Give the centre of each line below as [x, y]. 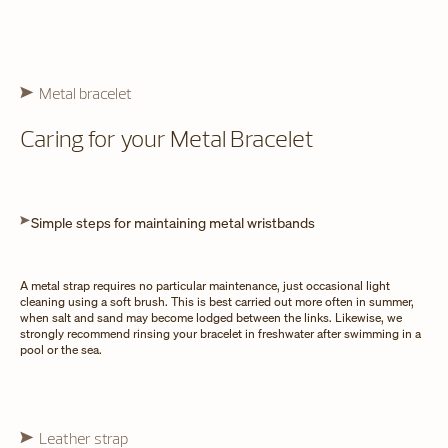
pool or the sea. [61, 349]
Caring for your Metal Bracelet [167, 137]
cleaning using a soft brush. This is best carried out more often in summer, [217, 301]
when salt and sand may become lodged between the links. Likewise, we [211, 317]
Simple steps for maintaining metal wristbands [173, 222]
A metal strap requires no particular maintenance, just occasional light [205, 285]
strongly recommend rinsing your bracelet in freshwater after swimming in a [220, 333]
